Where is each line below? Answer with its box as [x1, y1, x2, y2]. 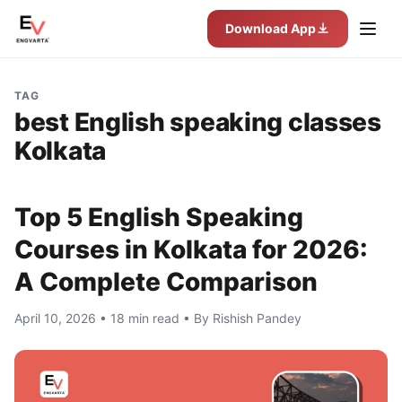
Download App [225, 21, 316, 36]
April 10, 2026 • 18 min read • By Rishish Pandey [14, 310, 301, 326]
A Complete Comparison [14, 267, 318, 297]
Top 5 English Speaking [14, 202, 303, 232]
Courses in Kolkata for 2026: [14, 234, 368, 265]
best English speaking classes [14, 107, 381, 137]
